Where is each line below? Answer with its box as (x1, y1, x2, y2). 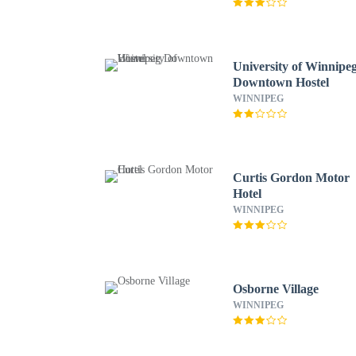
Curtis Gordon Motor (233, 171, 350, 184)
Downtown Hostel (233, 75, 330, 89)
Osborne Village (233, 282, 319, 296)
